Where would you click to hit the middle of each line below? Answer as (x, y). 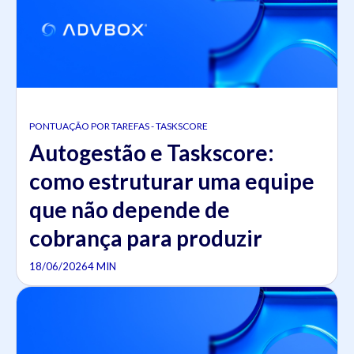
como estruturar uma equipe (172, 181)
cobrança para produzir (146, 237)
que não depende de (130, 209)
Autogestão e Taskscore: (152, 152)
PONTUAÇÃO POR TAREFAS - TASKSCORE (119, 126)
